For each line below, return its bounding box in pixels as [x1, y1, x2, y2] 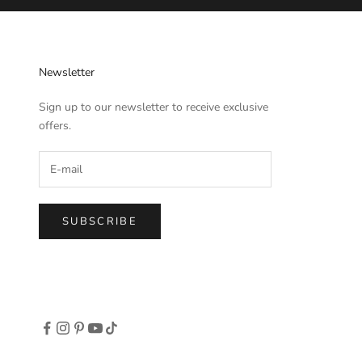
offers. [39, 117, 71, 133]
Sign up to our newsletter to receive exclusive [39, 99, 268, 115]
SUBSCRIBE [62, 213, 138, 229]
